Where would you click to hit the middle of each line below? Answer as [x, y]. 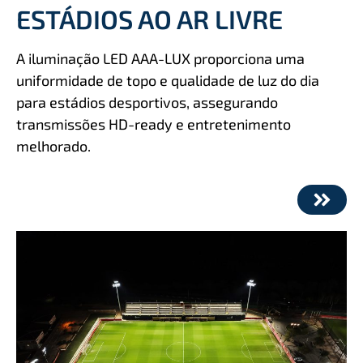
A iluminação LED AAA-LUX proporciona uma [160, 58]
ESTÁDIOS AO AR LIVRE [149, 18]
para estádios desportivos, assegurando [147, 102]
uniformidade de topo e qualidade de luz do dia [168, 80]
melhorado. [53, 145]
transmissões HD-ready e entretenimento [154, 124]
